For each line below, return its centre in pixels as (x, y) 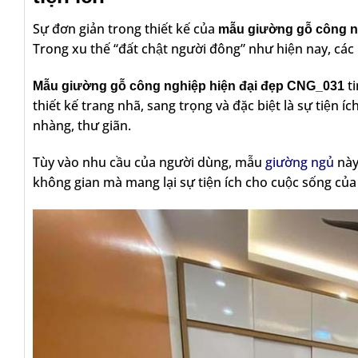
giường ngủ (300, 163)
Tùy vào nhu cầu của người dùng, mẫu (149, 163)
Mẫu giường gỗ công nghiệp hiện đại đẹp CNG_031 (189, 86)
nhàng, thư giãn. (84, 126)
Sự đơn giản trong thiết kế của (125, 29)
